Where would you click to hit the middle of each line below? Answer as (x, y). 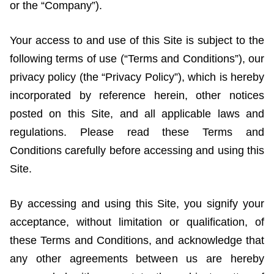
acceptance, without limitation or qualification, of (137, 222)
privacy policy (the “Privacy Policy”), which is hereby (137, 77)
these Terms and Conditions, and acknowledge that (137, 241)
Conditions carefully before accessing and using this (137, 151)
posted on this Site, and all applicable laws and (137, 114)
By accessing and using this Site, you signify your (137, 204)
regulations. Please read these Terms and (137, 132)
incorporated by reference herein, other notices (137, 96)
